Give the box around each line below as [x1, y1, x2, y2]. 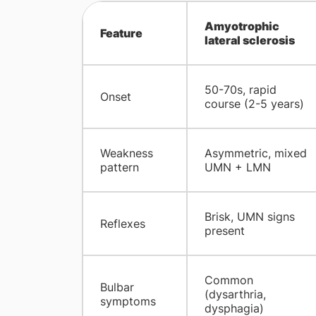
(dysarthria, [204, 287, 266, 302]
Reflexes [99, 217, 145, 231]
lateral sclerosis [204, 33, 295, 48]
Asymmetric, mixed [204, 146, 307, 161]
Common [204, 273, 253, 288]
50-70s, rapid [204, 83, 276, 97]
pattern [99, 160, 139, 175]
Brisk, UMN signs [204, 209, 295, 224]
